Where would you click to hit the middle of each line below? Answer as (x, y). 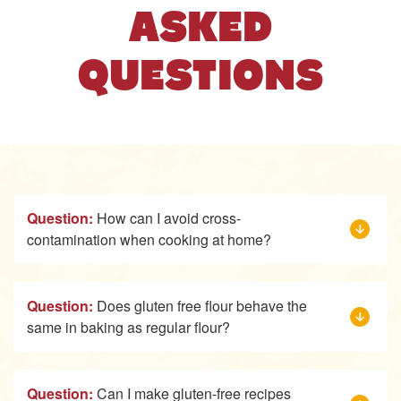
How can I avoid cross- (167, 218)
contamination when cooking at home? (149, 239)
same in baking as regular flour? (128, 327)
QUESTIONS (200, 76)
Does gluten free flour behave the (200, 306)
